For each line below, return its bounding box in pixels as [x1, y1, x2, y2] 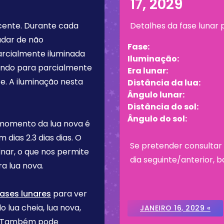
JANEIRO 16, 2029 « [140, 203, 210, 213]
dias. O [54, 132, 81, 143]
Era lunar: [127, 65, 168, 76]
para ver [51, 188, 87, 199]
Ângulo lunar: [127, 89, 184, 100]
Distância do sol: [127, 101, 198, 112]
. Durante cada [20, 20, 78, 31]
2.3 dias [26, 132, 54, 143]
